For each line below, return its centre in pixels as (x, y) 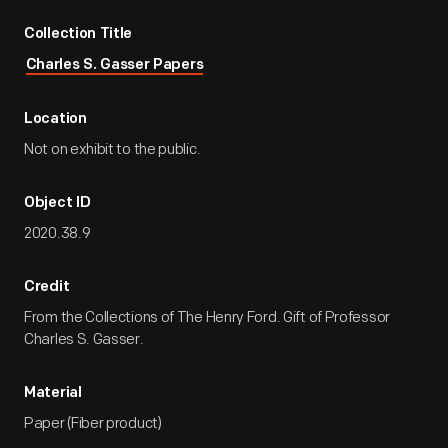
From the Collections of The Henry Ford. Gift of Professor (207, 317)
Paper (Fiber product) (93, 423)
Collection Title (78, 34)
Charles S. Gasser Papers (114, 65)
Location (55, 119)
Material (53, 393)
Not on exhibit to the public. (112, 149)
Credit (47, 287)
